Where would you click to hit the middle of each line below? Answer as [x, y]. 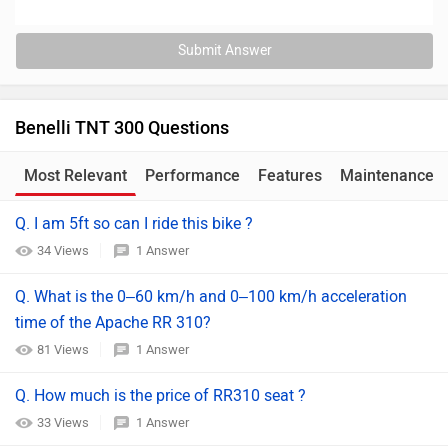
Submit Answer [224, 50]
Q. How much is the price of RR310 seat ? [160, 395]
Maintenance [387, 175]
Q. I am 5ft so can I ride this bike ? [134, 223]
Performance [192, 175]
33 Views [64, 422]
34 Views [64, 250]
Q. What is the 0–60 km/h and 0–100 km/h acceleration [211, 296]
